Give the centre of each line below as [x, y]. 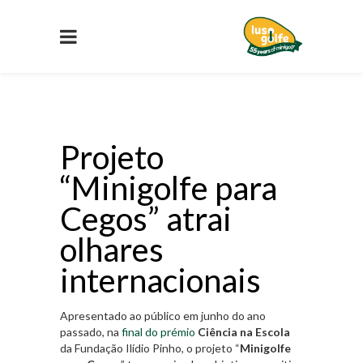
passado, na [91, 332]
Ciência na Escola [244, 332]
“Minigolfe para [169, 188]
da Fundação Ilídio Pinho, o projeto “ [150, 348]
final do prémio [158, 332]
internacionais [160, 280]
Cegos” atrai [146, 219]
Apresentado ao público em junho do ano [163, 316]
